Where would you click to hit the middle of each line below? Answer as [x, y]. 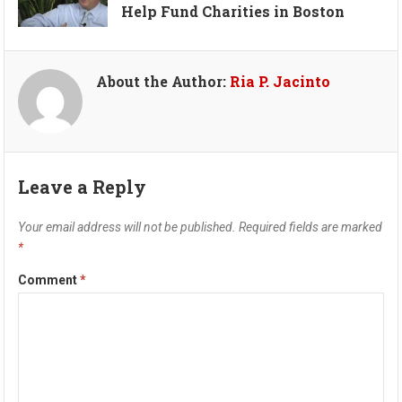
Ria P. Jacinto [280, 81]
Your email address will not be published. [127, 227]
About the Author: [163, 81]
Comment [49, 280]
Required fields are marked [311, 227]
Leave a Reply [83, 186]
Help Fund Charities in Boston [233, 12]
